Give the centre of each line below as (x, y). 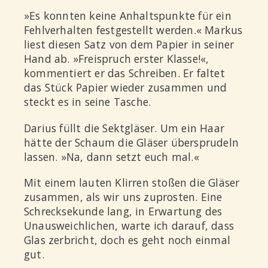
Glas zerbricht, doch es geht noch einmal (127, 240)
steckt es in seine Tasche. (88, 102)
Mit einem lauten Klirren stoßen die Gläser (132, 183)
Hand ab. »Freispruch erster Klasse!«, (117, 59)
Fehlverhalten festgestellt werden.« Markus (133, 30)
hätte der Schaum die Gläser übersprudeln (132, 142)
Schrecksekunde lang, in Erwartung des (123, 211)
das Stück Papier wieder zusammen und (126, 88)
